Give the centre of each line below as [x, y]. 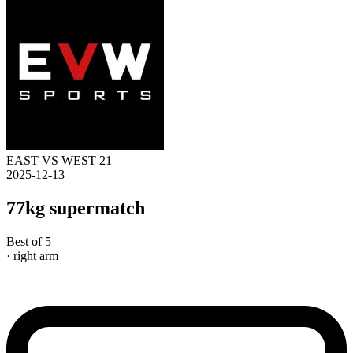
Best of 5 [29, 241]
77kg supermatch [76, 208]
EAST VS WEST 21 [59, 160]
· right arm [32, 255]
